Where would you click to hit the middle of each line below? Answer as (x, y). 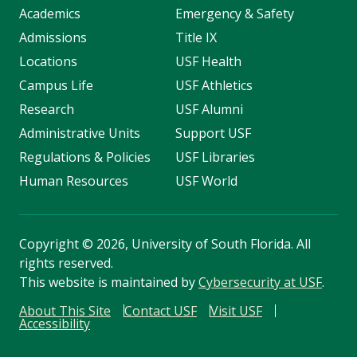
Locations (48, 62)
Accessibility (55, 324)
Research (47, 110)
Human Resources (74, 181)
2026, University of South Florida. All (202, 244)
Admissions (53, 38)
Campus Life (56, 86)
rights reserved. (66, 263)
